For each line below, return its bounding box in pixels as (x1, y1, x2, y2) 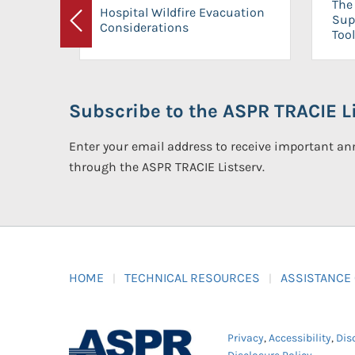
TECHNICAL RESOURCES (124, 270, 260, 285)
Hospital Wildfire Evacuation (100, 4, 265, 20)
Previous (74, 22, 125, 38)
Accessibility (269, 331, 331, 345)
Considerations (100, 19, 189, 35)
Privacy (227, 331, 264, 345)
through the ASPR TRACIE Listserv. (69, 159, 265, 174)
